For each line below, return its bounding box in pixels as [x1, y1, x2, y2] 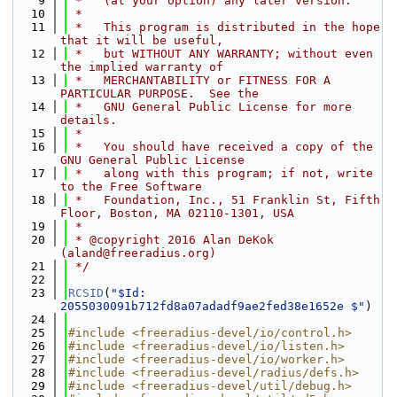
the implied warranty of [60, 60, 223, 74]
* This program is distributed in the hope [68, 20, 380, 34]
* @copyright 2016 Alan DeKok [68, 233, 274, 246]
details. [60, 113, 117, 127]
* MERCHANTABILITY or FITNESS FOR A [68, 74, 331, 87]
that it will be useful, [60, 34, 223, 47]
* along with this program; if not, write [68, 167, 373, 180]
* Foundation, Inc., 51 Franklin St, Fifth [68, 193, 380, 206]
